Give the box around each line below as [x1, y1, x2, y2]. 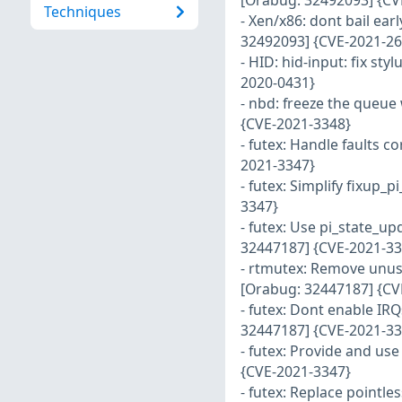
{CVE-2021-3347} [240, 362, 351, 382]
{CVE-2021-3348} [240, 114, 351, 135]
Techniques [43, 2, 121, 22]
